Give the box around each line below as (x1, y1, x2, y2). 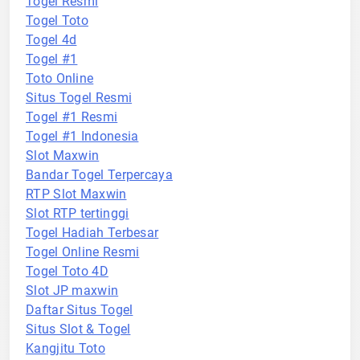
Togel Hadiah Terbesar (26, 225, 159, 240)
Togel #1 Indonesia (26, 129, 139, 144)
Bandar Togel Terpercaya (26, 167, 173, 182)
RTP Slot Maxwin (26, 186, 127, 202)
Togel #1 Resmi (26, 109, 118, 125)
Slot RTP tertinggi (26, 206, 129, 221)
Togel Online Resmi (26, 244, 140, 260)
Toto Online (26, 71, 94, 86)
